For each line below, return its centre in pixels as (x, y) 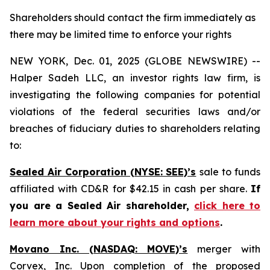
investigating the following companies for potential (135, 95)
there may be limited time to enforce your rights (121, 34)
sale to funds (230, 172)
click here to (227, 206)
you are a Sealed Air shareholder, (102, 206)
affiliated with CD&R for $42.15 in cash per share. (130, 189)
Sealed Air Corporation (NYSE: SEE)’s (103, 172)
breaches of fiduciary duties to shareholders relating (135, 128)
